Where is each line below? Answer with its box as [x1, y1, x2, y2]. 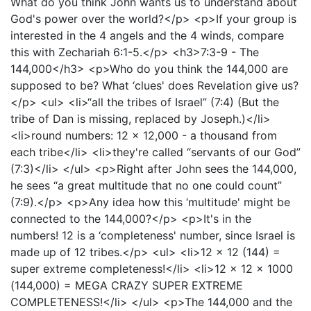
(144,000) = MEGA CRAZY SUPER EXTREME [10, 278, 243, 292]
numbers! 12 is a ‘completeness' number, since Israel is [10, 228, 295, 242]
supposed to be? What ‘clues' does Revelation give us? [10, 78, 299, 92]
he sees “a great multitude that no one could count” [10, 178, 282, 192]
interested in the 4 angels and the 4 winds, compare [10, 28, 284, 42]
